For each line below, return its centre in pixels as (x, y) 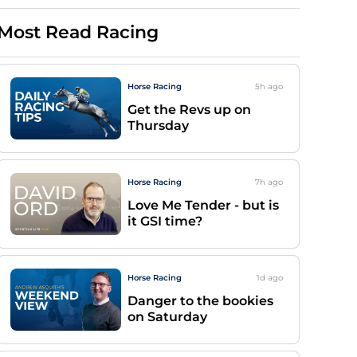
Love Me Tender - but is (203, 205)
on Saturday (167, 317)
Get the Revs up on (189, 110)
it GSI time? (165, 221)
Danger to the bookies (200, 301)
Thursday (158, 126)
